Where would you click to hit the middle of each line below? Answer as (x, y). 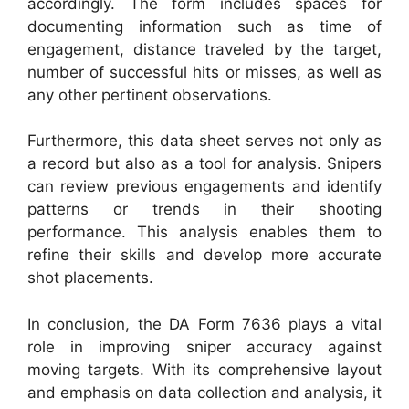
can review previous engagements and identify (204, 187)
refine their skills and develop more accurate (204, 255)
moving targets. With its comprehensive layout (204, 369)
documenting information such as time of (204, 26)
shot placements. (90, 278)
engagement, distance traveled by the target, (204, 49)
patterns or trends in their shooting (204, 210)
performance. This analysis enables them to (204, 232)
